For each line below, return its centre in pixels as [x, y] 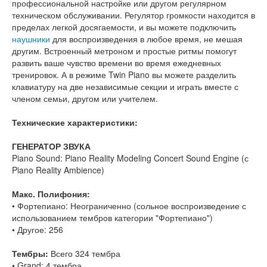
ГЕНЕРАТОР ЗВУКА [51, 146]
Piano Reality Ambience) [58, 170]
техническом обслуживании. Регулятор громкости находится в [133, 15]
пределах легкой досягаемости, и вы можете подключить [124, 27]
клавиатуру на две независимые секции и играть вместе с [125, 87]
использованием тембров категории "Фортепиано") [112, 218]
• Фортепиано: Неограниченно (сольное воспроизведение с [129, 206]
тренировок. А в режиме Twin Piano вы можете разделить [124, 75]
